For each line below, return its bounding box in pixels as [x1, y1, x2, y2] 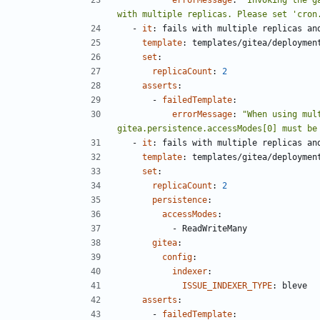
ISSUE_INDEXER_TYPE [182, 280, 272, 291]
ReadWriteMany [182, 223, 247, 234]
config [162, 251, 192, 262]
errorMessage [172, 109, 232, 119]
